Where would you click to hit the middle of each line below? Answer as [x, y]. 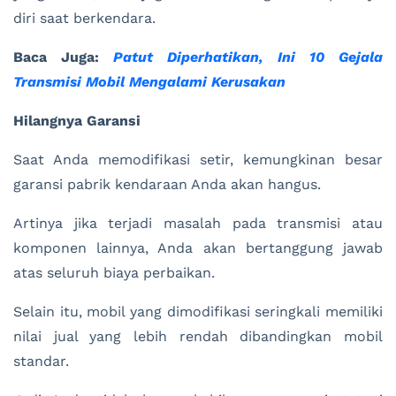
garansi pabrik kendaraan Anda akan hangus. [167, 184]
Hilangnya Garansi [77, 120]
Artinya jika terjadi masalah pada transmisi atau [198, 223]
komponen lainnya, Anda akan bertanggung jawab [198, 247]
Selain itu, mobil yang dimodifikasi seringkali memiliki [198, 311]
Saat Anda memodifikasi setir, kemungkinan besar [198, 159]
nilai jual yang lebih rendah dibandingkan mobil [198, 336]
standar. [41, 361]
